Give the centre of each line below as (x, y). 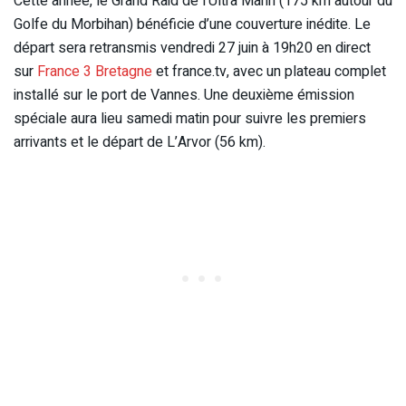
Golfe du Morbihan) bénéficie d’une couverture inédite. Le (192, 24)
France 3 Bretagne (95, 71)
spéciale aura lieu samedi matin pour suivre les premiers (190, 118)
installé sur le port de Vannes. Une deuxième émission (184, 95)
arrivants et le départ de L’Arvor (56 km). (140, 142)
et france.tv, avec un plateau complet (269, 71)
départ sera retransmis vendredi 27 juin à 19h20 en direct (192, 48)
